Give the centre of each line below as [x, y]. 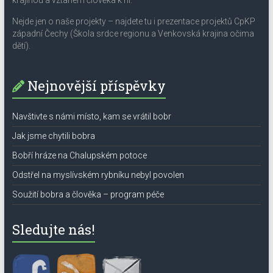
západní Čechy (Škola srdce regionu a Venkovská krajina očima [133, 34]
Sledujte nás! [53, 229]
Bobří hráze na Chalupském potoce [79, 155]
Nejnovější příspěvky [96, 86]
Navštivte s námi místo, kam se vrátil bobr [91, 116]
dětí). [21, 46]
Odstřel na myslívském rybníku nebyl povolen [98, 175]
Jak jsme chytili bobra [53, 136]
